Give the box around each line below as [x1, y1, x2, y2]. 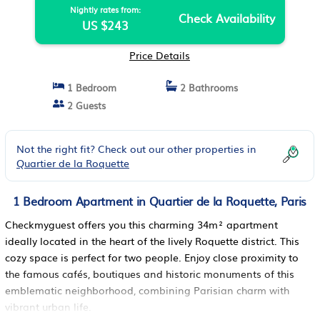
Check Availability [178, 9, 275, 26]
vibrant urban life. [5, 299, 91, 314]
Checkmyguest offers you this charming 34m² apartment [5, 217, 278, 231]
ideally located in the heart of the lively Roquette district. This [5, 234, 299, 248]
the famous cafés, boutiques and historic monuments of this [5, 266, 294, 281]
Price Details [129, 48, 190, 62]
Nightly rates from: [69, 4, 141, 15]
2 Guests [64, 99, 106, 112]
